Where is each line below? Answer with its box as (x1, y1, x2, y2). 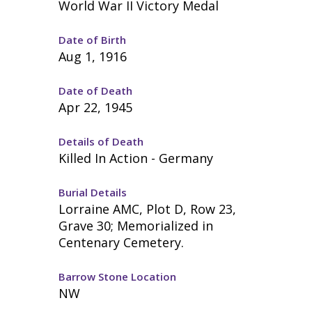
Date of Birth (58, 33, 127, 47)
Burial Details (58, 185, 127, 199)
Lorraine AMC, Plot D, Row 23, (58, 201, 237, 217)
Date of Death (58, 84, 133, 97)
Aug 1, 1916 (58, 48, 127, 65)
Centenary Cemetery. (58, 234, 185, 251)
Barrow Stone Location (58, 270, 177, 283)
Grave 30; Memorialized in (58, 217, 214, 234)
